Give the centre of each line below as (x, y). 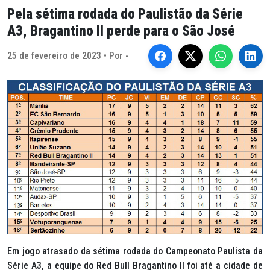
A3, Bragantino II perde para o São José (121, 31)
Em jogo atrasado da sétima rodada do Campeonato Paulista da (135, 251)
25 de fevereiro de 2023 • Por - (68, 56)
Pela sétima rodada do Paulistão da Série (125, 14)
